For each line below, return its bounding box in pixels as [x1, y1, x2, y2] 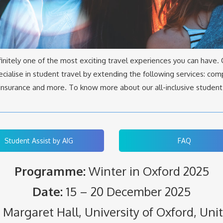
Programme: [14, 163, 89, 179]
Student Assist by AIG [4, 136, 73, 145]
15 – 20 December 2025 [63, 183, 191, 199]
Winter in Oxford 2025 [88, 163, 209, 179]
